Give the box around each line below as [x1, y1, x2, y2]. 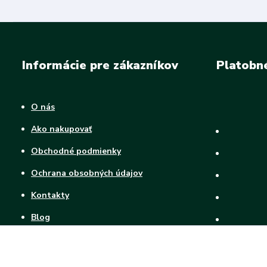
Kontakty [31, 190, 69, 201]
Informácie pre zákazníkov [22, 57, 178, 73]
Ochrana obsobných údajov [31, 167, 142, 179]
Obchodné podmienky [31, 145, 121, 157]
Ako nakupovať [31, 123, 92, 135]
